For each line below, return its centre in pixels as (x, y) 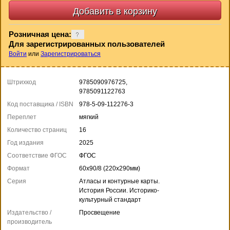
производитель (30, 222)
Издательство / (29, 212)
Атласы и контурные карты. (119, 181)
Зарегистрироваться (71, 54)
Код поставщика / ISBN (40, 104)
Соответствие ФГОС (37, 155)
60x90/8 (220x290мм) (110, 168)
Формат (18, 168)
